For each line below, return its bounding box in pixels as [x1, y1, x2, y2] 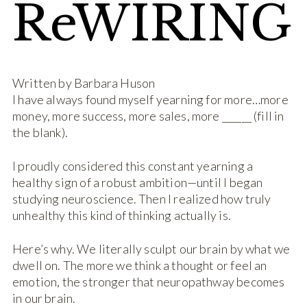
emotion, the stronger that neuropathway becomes [12, 274, 285, 290]
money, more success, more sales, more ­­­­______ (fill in [12, 108, 284, 124]
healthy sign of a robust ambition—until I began [12, 175, 263, 191]
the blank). [12, 125, 68, 140]
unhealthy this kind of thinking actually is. [12, 208, 231, 223]
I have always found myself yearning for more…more [12, 92, 288, 108]
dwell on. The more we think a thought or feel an [12, 258, 267, 273]
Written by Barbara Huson [12, 75, 156, 91]
